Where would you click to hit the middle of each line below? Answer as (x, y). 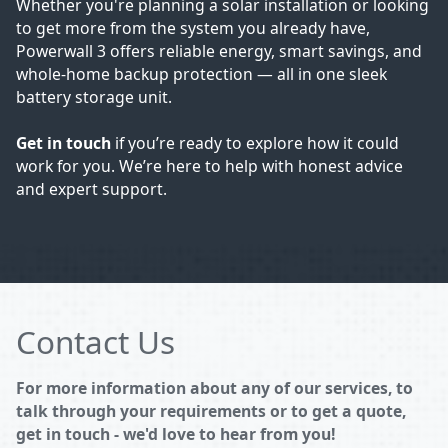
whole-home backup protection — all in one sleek (201, 73)
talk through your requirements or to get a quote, (210, 410)
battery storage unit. (93, 96)
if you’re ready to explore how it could (254, 142)
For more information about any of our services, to (214, 387)
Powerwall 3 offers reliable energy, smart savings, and (218, 50)
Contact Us (95, 342)
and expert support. (91, 188)
